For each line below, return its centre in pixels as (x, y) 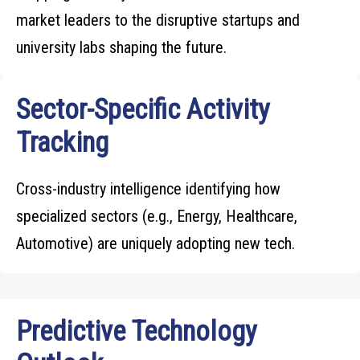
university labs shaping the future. (121, 47)
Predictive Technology (137, 331)
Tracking (62, 143)
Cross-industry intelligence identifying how (148, 189)
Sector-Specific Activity (143, 110)
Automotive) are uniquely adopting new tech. (155, 243)
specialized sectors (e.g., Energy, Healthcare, (157, 216)
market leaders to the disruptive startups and (158, 20)
